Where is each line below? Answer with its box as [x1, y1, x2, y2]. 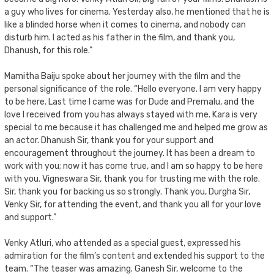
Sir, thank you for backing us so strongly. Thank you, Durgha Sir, [4, 186, 250, 197]
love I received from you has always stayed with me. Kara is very [4, 109, 257, 120]
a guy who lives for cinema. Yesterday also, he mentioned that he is [4, 6, 270, 17]
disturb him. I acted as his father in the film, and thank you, [4, 32, 235, 43]
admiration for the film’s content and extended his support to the [4, 250, 265, 261]
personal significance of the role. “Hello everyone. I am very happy [4, 83, 262, 94]
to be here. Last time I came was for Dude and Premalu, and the [4, 96, 254, 107]
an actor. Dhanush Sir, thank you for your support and [4, 135, 213, 146]
